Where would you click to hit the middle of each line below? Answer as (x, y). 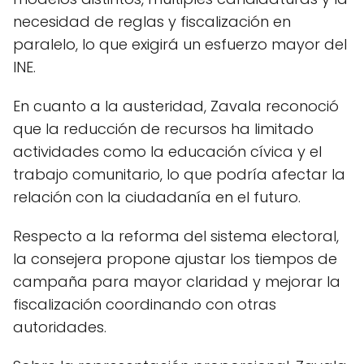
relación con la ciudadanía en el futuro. (157, 197)
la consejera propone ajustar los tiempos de (175, 258)
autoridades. (60, 327)
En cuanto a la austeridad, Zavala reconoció (176, 106)
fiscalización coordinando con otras (145, 304)
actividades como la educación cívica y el (167, 151)
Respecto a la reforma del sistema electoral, (176, 236)
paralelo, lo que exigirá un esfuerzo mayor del (180, 44)
